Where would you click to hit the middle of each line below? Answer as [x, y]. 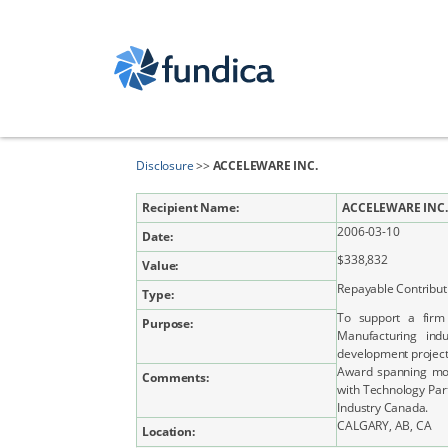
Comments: [175, 377]
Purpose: [167, 323]
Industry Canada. [383, 407]
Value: [160, 265]
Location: [168, 431]
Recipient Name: [190, 207]
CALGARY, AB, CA [384, 425]
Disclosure [165, 165]
